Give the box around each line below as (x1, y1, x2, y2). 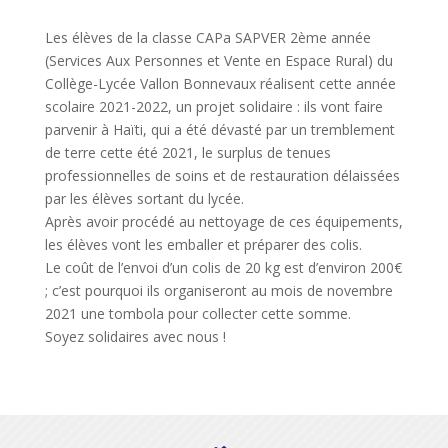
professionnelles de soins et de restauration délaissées (44, 165, 400, 185)
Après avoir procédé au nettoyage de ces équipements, (44, 211, 403, 231)
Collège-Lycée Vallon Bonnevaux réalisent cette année (44, 73, 396, 93)
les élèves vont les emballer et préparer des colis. (44, 234, 362, 254)
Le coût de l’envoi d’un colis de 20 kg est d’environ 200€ (44, 257, 402, 277)
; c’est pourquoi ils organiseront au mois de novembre (44, 280, 393, 300)
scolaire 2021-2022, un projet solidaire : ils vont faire (44, 96, 383, 116)
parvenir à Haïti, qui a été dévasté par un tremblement (44, 119, 395, 139)
